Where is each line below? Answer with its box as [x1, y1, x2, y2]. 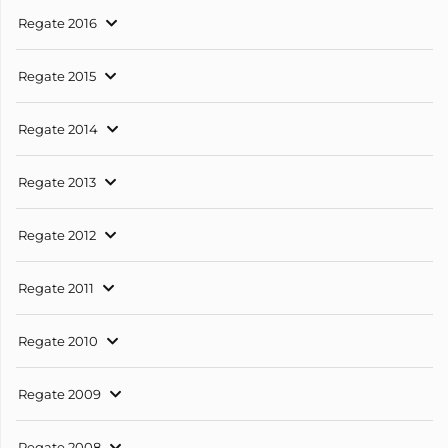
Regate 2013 [18, 174, 96, 191]
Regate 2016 [18, 15, 97, 32]
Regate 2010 [18, 333, 98, 350]
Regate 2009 [18, 386, 101, 403]
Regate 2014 [18, 121, 98, 138]
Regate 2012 [18, 227, 96, 244]
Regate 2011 [18, 280, 94, 297]
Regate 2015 [18, 68, 96, 85]
